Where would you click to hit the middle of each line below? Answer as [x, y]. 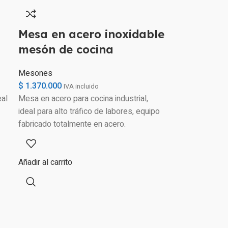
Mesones [36, 73]
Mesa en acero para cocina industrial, [83, 99]
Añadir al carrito [46, 162]
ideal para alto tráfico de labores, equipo [89, 111]
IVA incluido [81, 87]
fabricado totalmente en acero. [72, 124]
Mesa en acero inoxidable [92, 34]
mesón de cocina [66, 49]
